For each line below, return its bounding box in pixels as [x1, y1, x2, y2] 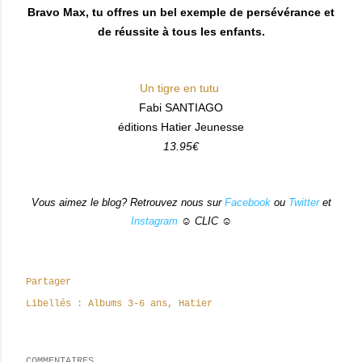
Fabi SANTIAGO [139, 101, 223, 115]
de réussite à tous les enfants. [97, 25, 265, 39]
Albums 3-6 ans [88, 298, 167, 310]
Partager [26, 276, 71, 288]
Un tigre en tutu [139, 82, 219, 95]
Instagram [130, 215, 178, 228]
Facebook [224, 196, 271, 209]
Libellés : [26, 298, 82, 310]
